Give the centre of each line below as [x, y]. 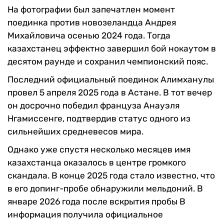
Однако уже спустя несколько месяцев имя [99, 150]
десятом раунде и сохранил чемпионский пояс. [108, 62]
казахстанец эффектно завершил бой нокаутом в [112, 49]
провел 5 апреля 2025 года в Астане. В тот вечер [110, 93]
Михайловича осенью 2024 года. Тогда [89, 36]
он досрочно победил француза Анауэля [93, 106]
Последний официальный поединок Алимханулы [111, 80]
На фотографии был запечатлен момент [91, 10]
